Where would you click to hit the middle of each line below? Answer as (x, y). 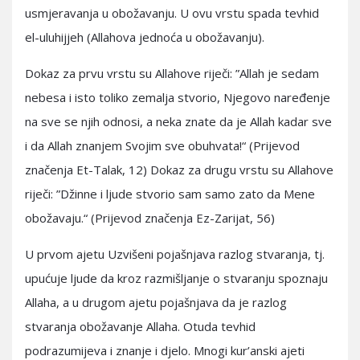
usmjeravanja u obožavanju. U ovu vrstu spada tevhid (172, 13)
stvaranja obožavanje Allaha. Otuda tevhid (140, 326)
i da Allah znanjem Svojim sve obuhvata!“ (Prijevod (162, 145)
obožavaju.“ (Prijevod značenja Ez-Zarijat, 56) (150, 218)
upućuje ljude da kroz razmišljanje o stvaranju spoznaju (176, 278)
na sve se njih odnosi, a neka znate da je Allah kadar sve (178, 121)
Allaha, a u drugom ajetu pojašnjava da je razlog (156, 302)
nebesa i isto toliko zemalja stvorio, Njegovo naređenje (178, 97)
